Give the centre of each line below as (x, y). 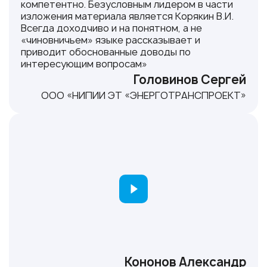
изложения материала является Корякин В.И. (127, 16)
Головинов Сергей (190, 80)
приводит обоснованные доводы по (106, 52)
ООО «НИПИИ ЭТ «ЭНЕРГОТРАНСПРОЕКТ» (144, 96)
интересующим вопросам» (84, 64)
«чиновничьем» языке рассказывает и (111, 40)
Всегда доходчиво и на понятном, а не (111, 28)
